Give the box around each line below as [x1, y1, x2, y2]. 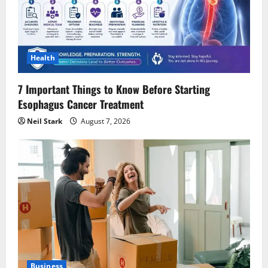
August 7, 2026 [79, 115, 130, 126]
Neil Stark [27, 115, 62, 126]
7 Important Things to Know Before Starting [18, 81, 210, 97]
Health [31, 52, 55, 63]
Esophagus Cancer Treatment [18, 96, 144, 112]
